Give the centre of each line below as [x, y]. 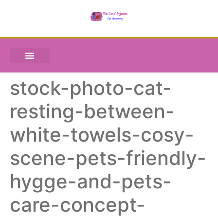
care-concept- [78, 205]
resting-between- [92, 111]
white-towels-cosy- [102, 135]
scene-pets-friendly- [108, 158]
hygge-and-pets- [91, 182]
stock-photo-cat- [91, 88]
